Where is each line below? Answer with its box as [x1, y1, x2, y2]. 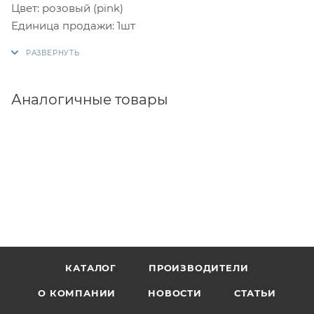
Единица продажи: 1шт [11, 18, 135, 32]
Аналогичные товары [11, 90, 168, 108]
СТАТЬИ [233, 287, 276, 299]
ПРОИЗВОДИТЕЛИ [149, 262, 249, 273]
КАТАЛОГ [65, 262, 117, 273]
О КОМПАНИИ [38, 287, 116, 299]
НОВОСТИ [148, 287, 202, 299]
